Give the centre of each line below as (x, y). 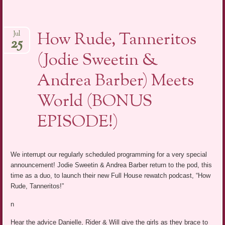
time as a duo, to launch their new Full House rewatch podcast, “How (111, 175)
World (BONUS (95, 102)
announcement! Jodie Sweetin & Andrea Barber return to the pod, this (111, 165)
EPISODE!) (78, 122)
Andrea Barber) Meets (116, 81)
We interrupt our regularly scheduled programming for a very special (109, 154)
